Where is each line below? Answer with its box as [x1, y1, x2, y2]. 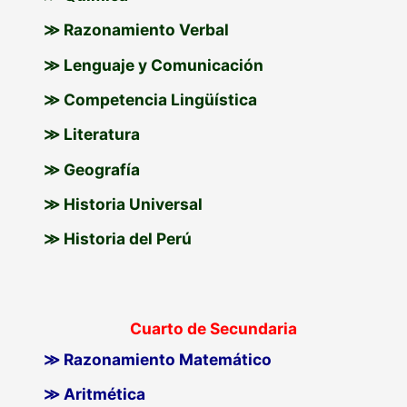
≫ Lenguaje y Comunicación [44, 55, 264, 74]
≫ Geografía [44, 159, 141, 179]
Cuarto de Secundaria [130, 318, 297, 338]
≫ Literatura [44, 124, 141, 144]
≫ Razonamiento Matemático [44, 349, 273, 369]
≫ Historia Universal [44, 194, 203, 214]
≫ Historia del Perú [44, 229, 193, 249]
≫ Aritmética [44, 384, 146, 404]
